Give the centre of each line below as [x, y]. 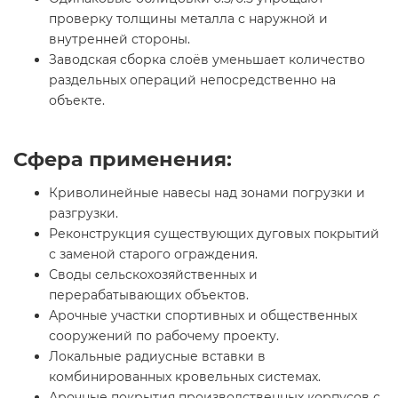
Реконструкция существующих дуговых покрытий [214, 234]
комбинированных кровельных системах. [185, 377]
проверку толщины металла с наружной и [188, 19]
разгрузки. [84, 214]
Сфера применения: [123, 159]
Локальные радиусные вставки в [157, 357]
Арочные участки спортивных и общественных [203, 316]
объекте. [77, 101]
